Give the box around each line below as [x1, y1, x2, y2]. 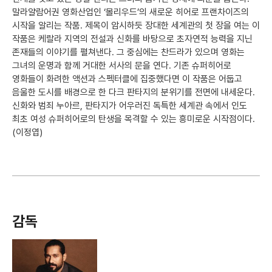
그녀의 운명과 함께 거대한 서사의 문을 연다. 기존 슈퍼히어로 [12, 60, 231, 71]
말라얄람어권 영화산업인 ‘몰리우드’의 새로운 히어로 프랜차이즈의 [12, 7, 249, 18]
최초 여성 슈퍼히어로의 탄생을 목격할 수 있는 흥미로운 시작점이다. [12, 114, 255, 124]
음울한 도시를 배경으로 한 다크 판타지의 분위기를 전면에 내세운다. [12, 87, 255, 98]
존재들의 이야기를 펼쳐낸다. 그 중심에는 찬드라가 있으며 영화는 [12, 47, 245, 58]
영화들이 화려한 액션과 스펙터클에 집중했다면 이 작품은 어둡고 [12, 73, 242, 84]
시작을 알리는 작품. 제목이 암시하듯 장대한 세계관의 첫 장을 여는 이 [12, 20, 260, 31]
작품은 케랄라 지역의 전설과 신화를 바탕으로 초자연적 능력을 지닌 [12, 33, 253, 44]
